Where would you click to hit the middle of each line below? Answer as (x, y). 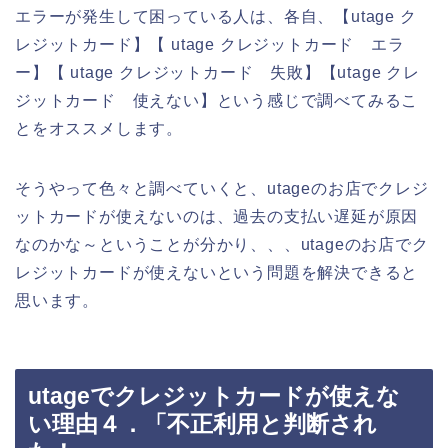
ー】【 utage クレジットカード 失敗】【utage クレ (217, 72)
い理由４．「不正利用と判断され (202, 424)
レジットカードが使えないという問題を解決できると (217, 272)
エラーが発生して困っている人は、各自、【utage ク (216, 16)
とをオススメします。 (99, 128)
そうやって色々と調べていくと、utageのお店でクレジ (222, 188)
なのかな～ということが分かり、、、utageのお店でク (222, 244)
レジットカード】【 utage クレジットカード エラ (210, 44)
